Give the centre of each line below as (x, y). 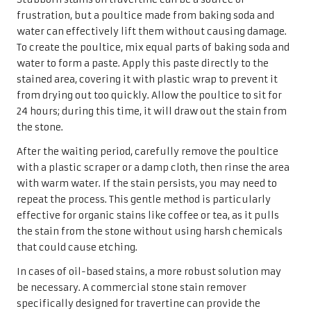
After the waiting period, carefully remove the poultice (148, 151)
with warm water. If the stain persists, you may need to (147, 183)
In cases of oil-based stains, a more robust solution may (149, 271)
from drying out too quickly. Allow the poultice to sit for (149, 95)
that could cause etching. (77, 247)
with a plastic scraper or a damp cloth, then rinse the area (153, 167)
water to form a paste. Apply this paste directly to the (143, 63)
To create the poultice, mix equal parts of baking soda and (153, 47)
